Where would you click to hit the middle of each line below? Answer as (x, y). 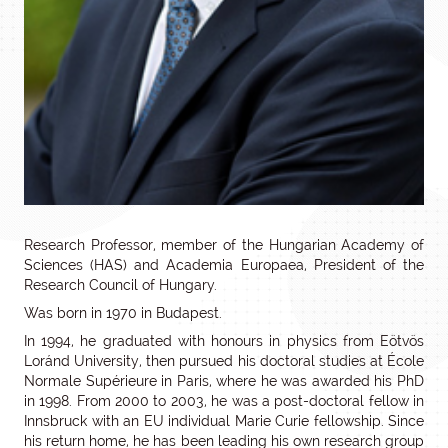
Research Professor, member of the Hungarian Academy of (224, 245)
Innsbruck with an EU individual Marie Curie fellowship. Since (224, 421)
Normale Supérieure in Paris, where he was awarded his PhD (224, 381)
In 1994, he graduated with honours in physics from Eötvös (224, 341)
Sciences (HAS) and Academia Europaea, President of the (224, 265)
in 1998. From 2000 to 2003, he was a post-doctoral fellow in (224, 401)
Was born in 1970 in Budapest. (123, 313)
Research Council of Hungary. (120, 285)
